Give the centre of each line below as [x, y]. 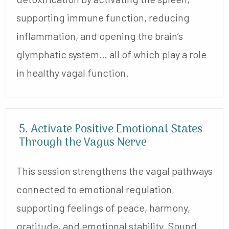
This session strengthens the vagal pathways [114, 170]
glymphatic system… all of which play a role [111, 54]
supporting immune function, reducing [103, 17]
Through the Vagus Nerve [83, 142]
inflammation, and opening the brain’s [100, 36]
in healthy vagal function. [73, 72]
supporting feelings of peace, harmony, [103, 207]
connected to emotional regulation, [95, 189]
